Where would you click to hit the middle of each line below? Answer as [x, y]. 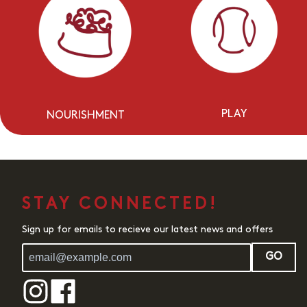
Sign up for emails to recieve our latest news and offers [147, 230]
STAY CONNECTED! [120, 205]
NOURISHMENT [85, 116]
